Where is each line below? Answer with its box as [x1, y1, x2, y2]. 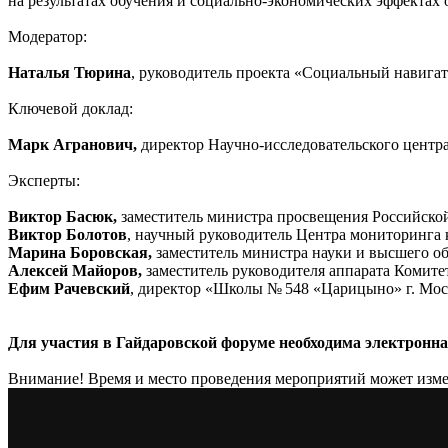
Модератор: [8, 27, 87, 45]
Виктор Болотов [8, 225, 127, 243]
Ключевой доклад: [8, 99, 133, 117]
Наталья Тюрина [8, 63, 131, 81]
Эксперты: [8, 171, 80, 189]
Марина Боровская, [8, 243, 152, 261]
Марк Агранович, [8, 135, 137, 153]
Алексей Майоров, [8, 261, 142, 279]
